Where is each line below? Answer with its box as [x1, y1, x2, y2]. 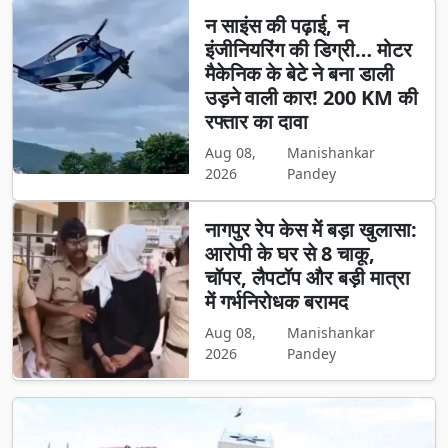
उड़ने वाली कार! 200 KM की [204, 84, 418, 112]
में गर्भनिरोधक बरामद [204, 288, 348, 316]
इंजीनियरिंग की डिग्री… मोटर [204, 36, 412, 64]
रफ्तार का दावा [204, 108, 308, 136]
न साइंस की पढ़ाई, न [204, 12, 348, 40]
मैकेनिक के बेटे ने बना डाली [204, 60, 394, 88]
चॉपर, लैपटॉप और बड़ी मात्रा [204, 264, 410, 292]
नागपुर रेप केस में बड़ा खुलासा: [204, 216, 417, 244]
